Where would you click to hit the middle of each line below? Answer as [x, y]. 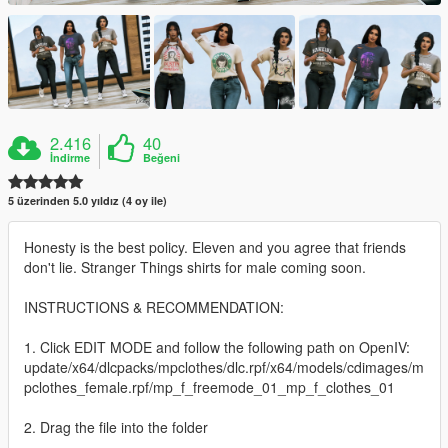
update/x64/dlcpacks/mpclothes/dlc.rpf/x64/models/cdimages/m [224, 366]
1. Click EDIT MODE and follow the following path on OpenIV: [217, 346]
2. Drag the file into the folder [116, 426]
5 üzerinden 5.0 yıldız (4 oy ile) [87, 200]
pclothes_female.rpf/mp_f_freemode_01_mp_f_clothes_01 [209, 386]
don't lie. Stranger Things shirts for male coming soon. [195, 266]
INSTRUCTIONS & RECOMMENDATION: [154, 306]
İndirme [70, 157]
